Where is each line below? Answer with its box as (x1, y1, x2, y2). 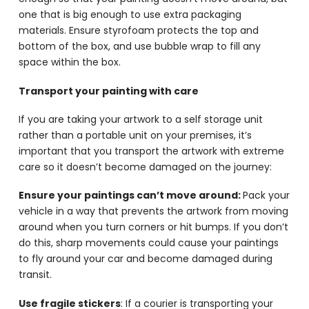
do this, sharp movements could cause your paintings (18, 236, 279, 250)
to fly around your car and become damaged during (18, 252, 272, 266)
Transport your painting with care (18, 83, 199, 98)
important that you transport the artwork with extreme (18, 144, 284, 159)
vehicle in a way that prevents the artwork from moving (18, 204, 288, 219)
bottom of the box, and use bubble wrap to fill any (18, 39, 261, 54)
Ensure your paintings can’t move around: (18, 188, 243, 203)
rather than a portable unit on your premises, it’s (18, 128, 252, 143)
